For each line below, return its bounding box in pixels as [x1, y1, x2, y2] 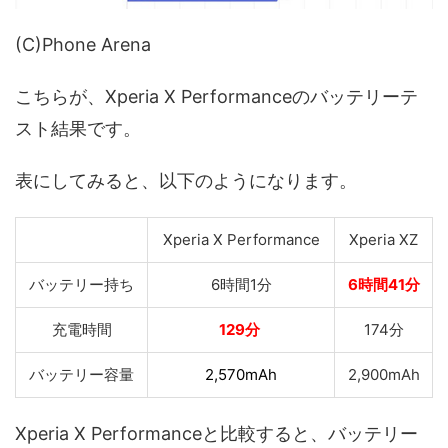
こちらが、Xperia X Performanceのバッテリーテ [15, 85, 418, 107]
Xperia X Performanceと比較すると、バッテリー [15, 422, 418, 444]
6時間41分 [347, 274, 420, 294]
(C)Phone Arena [15, 33, 151, 55]
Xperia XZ [349, 229, 418, 249]
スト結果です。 [15, 117, 141, 139]
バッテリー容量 [29, 364, 134, 384]
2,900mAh [347, 364, 420, 384]
